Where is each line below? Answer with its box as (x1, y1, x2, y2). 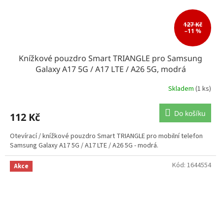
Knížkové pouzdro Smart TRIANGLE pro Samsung (19, 52, 202, 64)
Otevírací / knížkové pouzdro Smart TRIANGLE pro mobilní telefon (10, 131, 203, 141)
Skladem (168, 84, 195, 94)
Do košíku (174, 108, 206, 118)
